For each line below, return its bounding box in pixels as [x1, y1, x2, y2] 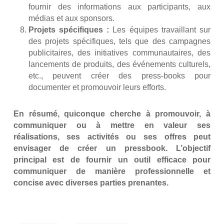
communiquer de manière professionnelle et [13, 167, 211, 176]
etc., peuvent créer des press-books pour [28, 71, 211, 80]
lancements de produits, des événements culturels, [28, 60, 211, 69]
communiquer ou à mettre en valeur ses [13, 121, 211, 130]
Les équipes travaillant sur [109, 25, 211, 34]
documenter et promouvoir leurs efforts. [28, 83, 166, 92]
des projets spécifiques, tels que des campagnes [28, 37, 211, 46]
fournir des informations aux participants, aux [28, 2, 211, 11]
